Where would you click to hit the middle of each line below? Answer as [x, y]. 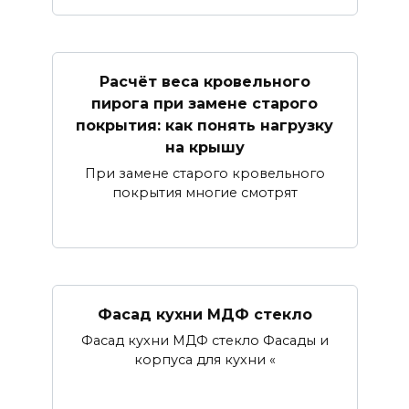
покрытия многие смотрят [204, 193]
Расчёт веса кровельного [204, 81]
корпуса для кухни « [204, 360]
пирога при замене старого [204, 103]
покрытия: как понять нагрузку [204, 125]
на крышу [204, 147]
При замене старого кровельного [204, 174]
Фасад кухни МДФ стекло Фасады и [204, 341]
